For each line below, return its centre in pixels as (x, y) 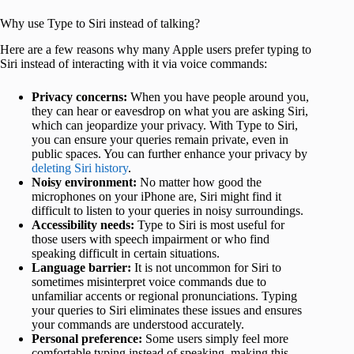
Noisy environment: (84, 182)
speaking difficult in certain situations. (126, 253)
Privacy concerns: (79, 96)
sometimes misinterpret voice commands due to (149, 281)
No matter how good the (199, 182)
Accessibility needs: (83, 224)
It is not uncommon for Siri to (206, 267)
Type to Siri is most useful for (209, 224)
